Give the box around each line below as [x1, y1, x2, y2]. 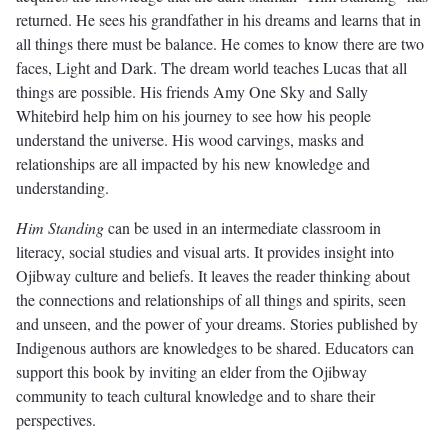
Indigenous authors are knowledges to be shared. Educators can [16, 336, 414, 358]
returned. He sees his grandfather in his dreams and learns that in [16, 8, 421, 30]
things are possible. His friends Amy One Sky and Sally [16, 80, 368, 102]
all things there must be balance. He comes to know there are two [16, 32, 424, 54]
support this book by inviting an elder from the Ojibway [16, 360, 367, 382]
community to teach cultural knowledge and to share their [16, 384, 375, 406]
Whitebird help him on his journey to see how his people [16, 104, 371, 126]
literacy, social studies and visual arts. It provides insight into [16, 240, 394, 262]
